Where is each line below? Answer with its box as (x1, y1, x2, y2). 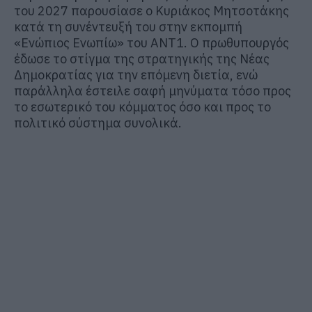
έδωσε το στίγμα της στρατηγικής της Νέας (14, 50, 270, 67)
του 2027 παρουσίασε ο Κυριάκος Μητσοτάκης (14, 2, 289, 19)
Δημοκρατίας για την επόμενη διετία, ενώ (14, 66, 258, 83)
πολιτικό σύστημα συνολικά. (14, 114, 182, 131)
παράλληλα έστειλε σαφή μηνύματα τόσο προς (14, 82, 291, 99)
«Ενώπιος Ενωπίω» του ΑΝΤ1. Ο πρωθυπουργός (14, 34, 289, 51)
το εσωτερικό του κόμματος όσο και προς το (14, 98, 271, 115)
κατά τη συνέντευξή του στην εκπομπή (14, 18, 242, 35)
